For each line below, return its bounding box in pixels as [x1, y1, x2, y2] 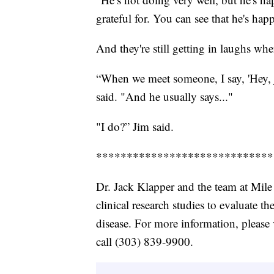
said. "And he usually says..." [96, 88, 233, 104]
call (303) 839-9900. [96, 233, 193, 249]
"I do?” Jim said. [96, 118, 174, 134]
